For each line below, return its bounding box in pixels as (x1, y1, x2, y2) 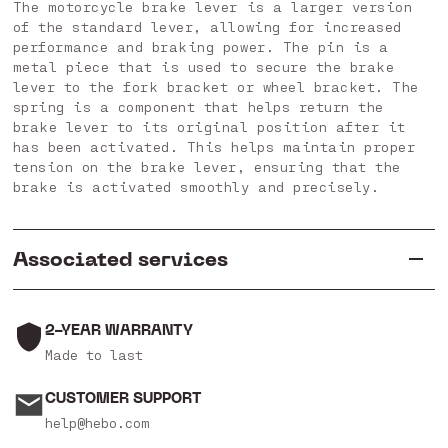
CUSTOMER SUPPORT (44, 389, 202, 409)
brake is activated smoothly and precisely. (12, 178, 380, 196)
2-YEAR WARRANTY (44, 321, 193, 341)
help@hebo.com (44, 414, 150, 432)
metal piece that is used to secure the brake (12, 58, 395, 76)
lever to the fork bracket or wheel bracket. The (12, 78, 419, 96)
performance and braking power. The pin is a (12, 38, 389, 56)
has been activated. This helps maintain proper (12, 138, 416, 156)
